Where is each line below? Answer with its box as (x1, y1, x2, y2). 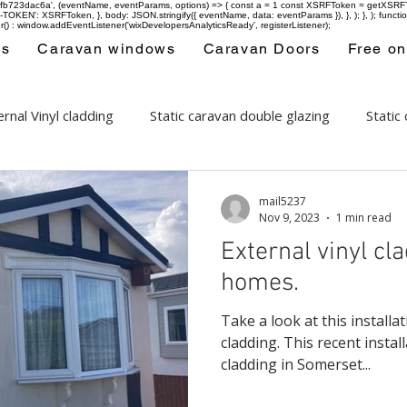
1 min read (336, 210, 392, 225)
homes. (221, 268, 299, 299)
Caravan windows (37, 40, 176, 57)
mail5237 (259, 194, 306, 209)
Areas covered (51, 178, 143, 197)
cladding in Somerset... (221, 354, 371, 374)
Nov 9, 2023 (259, 210, 320, 225)
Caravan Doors (203, 40, 321, 57)
